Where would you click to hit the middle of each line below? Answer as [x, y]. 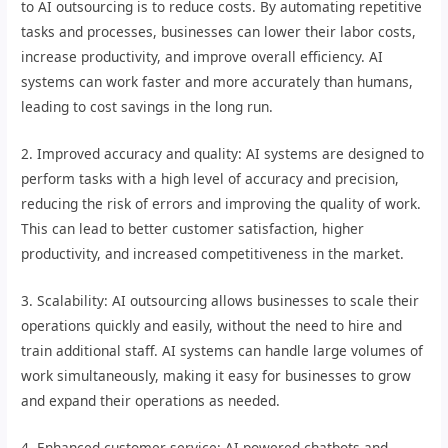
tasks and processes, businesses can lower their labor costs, [219, 32]
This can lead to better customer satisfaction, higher [193, 229]
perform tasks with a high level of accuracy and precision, [210, 179]
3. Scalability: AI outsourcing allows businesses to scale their [220, 300]
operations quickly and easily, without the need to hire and [212, 325]
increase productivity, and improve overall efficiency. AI [202, 57]
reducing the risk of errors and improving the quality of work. [221, 204]
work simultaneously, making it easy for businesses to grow [216, 375]
